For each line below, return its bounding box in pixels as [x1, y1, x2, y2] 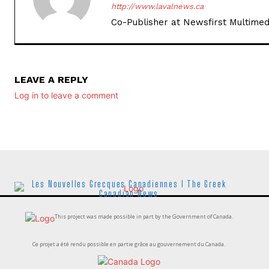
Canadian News [98, 188, 159, 199]
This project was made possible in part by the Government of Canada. [54, 212, 233, 220]
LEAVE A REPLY [14, 73, 88, 85]
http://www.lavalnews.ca [111, 1, 204, 11]
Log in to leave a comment [14, 89, 118, 100]
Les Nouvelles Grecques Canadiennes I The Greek [31, 178, 226, 189]
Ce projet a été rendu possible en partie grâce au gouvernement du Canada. [32, 240, 225, 248]
